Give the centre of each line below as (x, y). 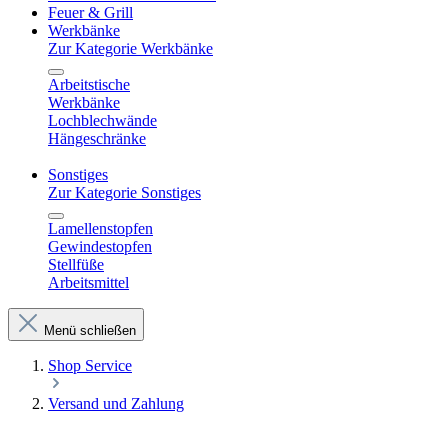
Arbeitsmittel (88, 282)
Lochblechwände (102, 120)
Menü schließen (90, 330)
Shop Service (90, 365)
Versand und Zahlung (116, 403)
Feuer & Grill (90, 12)
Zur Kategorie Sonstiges (124, 192)
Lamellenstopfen (100, 228)
